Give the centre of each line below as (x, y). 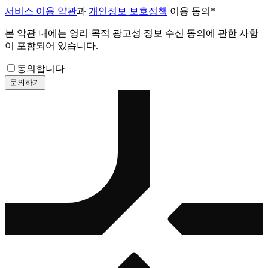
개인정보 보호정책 (128, 11)
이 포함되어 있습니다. (51, 45)
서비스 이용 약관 (41, 11)
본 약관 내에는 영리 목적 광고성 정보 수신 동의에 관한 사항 (132, 33)
